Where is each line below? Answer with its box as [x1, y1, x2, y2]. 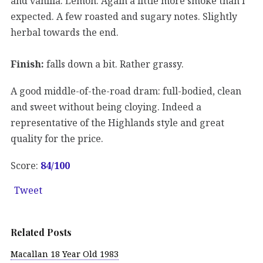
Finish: [11, 57, 44, 70]
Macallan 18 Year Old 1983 [11, 248, 119, 260]
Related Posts [11, 226, 72, 239]
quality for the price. [11, 131, 103, 145]
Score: [11, 159, 41, 172]
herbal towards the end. [11, 25, 119, 39]
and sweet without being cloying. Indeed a [11, 100, 201, 113]
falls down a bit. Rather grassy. [44, 57, 184, 70]
